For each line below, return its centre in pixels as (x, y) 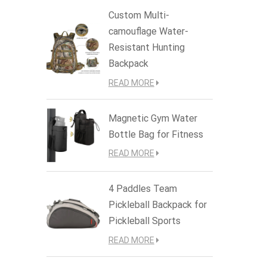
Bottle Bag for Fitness (156, 134)
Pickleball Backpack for (157, 204)
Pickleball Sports (144, 221)
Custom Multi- (139, 15)
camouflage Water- (148, 32)
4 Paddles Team (142, 188)
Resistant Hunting (146, 48)
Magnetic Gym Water (153, 118)
